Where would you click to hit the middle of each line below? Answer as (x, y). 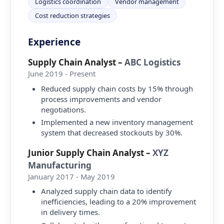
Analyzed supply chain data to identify (106, 191)
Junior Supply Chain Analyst (86, 152)
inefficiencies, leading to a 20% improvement (118, 202)
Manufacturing (60, 165)
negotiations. (63, 109)
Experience (54, 42)
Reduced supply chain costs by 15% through (117, 88)
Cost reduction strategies (72, 15)
